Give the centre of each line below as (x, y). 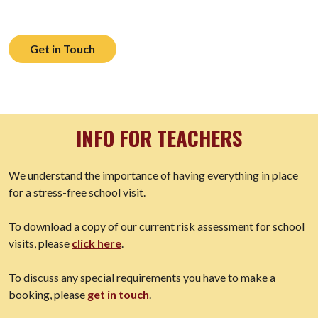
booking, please (48, 295)
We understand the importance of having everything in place (153, 175)
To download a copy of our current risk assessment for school (157, 226)
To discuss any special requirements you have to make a (142, 278)
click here (97, 243)
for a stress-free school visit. (77, 192)
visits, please (40, 243)
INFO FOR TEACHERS (159, 138)
